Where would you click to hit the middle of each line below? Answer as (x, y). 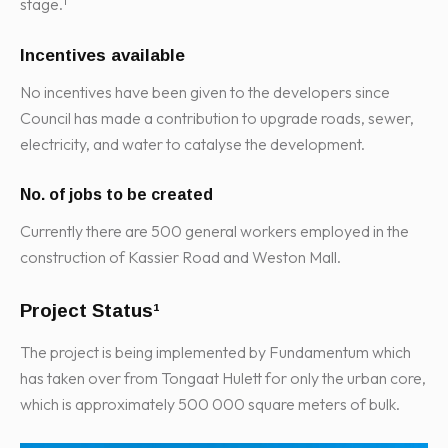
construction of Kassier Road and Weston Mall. (180, 257)
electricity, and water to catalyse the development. (192, 144)
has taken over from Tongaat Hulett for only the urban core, (223, 378)
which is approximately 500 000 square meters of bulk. (210, 404)
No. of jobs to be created (116, 195)
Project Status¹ (90, 311)
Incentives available (102, 56)
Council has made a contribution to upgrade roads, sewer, (217, 118)
